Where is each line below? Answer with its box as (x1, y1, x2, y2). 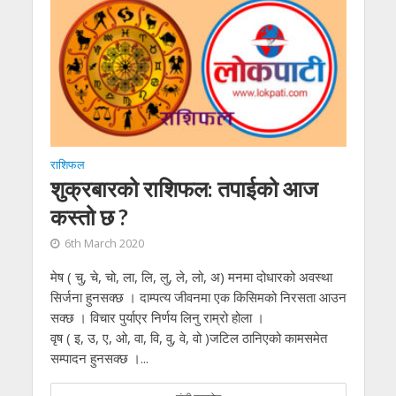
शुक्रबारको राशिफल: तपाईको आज (49, 174, 318, 202)
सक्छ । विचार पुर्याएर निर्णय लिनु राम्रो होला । (49, 308, 264, 326)
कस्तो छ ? (49, 202, 128, 230)
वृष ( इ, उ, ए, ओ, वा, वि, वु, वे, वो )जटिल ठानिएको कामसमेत (49, 328, 327, 346)
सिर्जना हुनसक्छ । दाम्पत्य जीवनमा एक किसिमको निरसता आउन (49, 287, 346, 306)
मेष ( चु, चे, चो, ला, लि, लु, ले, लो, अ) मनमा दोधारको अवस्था (49, 267, 332, 286)
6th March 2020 (64, 235, 144, 251)
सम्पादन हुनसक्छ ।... (49, 348, 148, 367)
